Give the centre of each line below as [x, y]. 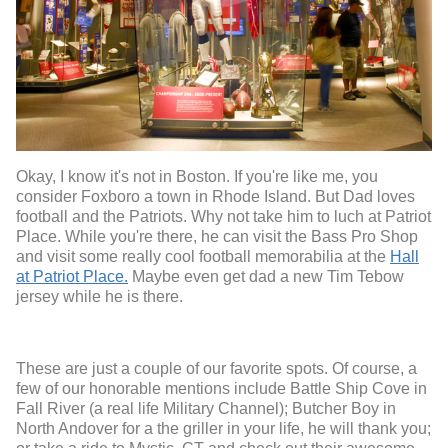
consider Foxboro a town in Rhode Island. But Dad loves [215, 196]
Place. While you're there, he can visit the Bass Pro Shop [217, 236]
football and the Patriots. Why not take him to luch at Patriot [223, 216]
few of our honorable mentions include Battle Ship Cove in [221, 388]
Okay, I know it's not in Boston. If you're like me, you [197, 176]
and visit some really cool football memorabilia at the [203, 256]
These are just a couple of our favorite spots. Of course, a [216, 368]
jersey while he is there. [99, 296]
